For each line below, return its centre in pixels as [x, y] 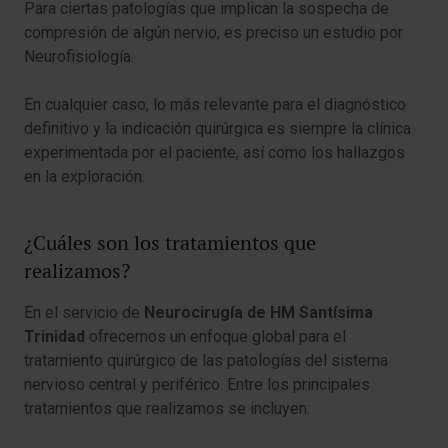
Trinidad [54, 336]
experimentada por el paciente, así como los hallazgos [214, 152]
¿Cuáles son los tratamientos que [170, 243]
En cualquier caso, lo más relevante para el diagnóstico [215, 104]
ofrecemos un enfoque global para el [215, 336]
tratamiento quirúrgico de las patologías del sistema [206, 360]
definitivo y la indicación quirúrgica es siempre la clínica [217, 128]
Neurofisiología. [79, 56]
